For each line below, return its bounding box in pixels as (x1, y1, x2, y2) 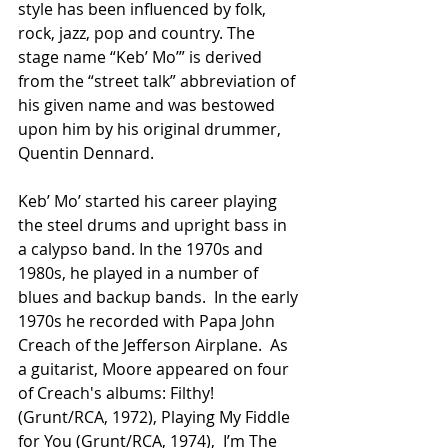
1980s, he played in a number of (18, 262, 262, 285)
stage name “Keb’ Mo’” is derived (18, 46, 266, 69)
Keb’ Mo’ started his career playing (18, 190, 281, 213)
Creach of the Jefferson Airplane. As (18, 334, 292, 357)
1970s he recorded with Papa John (18, 310, 279, 333)
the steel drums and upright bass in (18, 214, 291, 237)
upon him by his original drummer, (18, 118, 285, 141)
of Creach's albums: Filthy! (18, 382, 218, 405)
